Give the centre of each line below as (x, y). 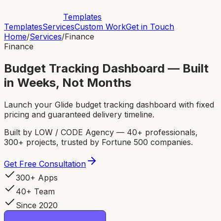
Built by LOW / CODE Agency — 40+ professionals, (101, 132)
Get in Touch (150, 27)
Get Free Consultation (45, 164)
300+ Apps (37, 177)
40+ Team (35, 191)
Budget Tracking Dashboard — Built (106, 68)
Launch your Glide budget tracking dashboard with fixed (109, 104)
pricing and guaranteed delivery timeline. (79, 114)
